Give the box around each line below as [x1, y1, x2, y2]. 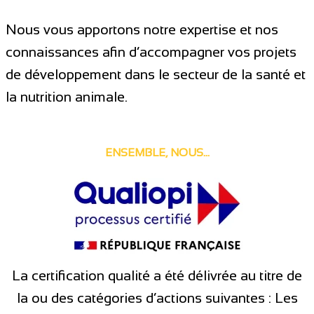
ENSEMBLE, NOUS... [104, 146, 210, 158]
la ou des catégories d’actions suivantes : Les [16, 290, 298, 306]
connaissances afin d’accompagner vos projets [6, 43, 296, 60]
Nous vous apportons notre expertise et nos [6, 21, 278, 37]
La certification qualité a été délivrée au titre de [12, 268, 302, 283]
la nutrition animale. [6, 88, 128, 104]
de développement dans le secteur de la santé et [6, 66, 306, 82]
